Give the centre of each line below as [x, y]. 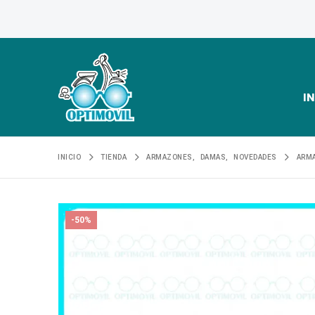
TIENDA [114, 157]
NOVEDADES [255, 157]
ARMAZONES [169, 157]
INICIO [70, 157]
